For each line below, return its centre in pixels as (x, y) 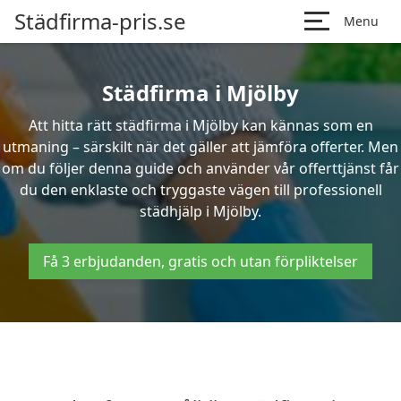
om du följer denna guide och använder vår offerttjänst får (200, 168)
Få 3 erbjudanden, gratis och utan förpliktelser (200, 261)
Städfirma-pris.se (100, 21)
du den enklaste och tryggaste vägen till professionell (200, 190)
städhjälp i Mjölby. (200, 211)
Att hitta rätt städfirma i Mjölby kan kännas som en (200, 125)
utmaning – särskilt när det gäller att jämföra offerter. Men (200, 147)
